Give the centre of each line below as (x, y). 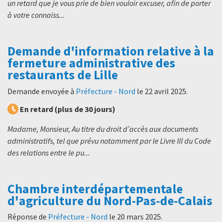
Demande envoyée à (42, 91)
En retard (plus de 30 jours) (68, 109)
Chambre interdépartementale (95, 189)
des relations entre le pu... (49, 152)
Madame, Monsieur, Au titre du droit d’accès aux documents (103, 129)
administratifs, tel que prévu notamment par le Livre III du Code (109, 140)
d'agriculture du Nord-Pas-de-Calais (110, 200)
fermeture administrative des (91, 63)
